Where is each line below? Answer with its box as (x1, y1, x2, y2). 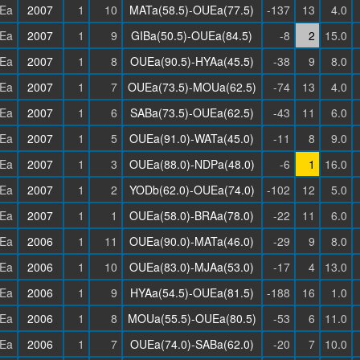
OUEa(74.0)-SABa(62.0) (129, 336, 254, 352)
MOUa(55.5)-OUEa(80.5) (127, 310, 256, 326)
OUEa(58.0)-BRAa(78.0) (129, 207, 254, 223)
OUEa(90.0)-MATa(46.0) (129, 233, 254, 249)
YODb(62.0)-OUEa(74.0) (129, 182, 255, 198)
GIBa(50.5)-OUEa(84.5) (131, 27, 252, 43)
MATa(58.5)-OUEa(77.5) (129, 2, 254, 18)
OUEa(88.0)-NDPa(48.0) (129, 156, 255, 172)
